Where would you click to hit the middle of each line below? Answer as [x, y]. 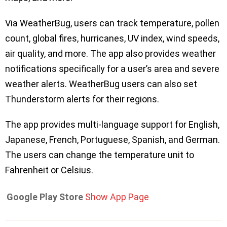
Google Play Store [45, 197]
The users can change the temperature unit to [100, 155]
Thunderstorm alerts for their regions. [83, 99]
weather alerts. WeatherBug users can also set [101, 84]
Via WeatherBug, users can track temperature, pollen [112, 23]
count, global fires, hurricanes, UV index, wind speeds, [112, 38]
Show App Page [117, 197]
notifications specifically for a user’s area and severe [112, 69]
